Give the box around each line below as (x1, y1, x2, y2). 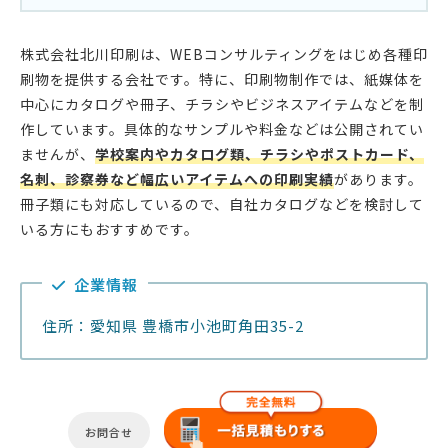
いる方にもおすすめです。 (20, 219, 199, 240)
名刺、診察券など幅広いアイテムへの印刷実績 (20, 169, 334, 190)
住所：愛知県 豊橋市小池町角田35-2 (42, 315, 304, 337)
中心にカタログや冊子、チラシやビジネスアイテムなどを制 (20, 94, 424, 115)
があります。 (334, 169, 423, 190)
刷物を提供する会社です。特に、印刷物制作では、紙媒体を (20, 69, 424, 90)
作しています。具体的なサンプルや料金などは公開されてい (20, 119, 424, 140)
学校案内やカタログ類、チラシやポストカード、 (95, 144, 424, 165)
